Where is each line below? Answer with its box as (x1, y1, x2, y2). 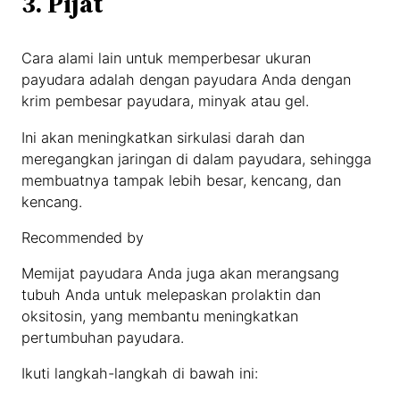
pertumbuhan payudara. (21, 329, 185, 347)
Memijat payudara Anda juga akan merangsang (21, 264, 340, 283)
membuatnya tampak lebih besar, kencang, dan (21, 171, 342, 189)
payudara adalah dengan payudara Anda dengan (21, 71, 352, 89)
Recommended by (21, 228, 145, 246)
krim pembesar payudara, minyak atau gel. (21, 92, 310, 111)
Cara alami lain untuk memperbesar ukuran (21, 49, 312, 68)
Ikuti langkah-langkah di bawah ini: (21, 364, 259, 383)
